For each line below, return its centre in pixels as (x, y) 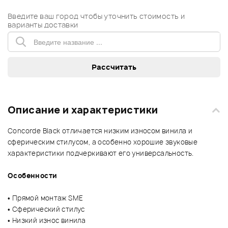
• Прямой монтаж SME (46, 198)
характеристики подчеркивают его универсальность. (101, 153)
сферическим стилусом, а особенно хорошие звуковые (103, 142)
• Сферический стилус (46, 209)
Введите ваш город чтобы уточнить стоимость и (96, 16)
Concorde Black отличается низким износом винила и (100, 131)
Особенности (33, 176)
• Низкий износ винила (47, 221)
